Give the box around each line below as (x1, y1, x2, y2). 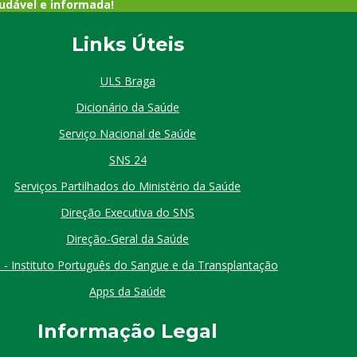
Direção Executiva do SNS (61, 205, 194, 221)
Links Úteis (71, 33, 184, 57)
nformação (44, 320, 161, 343)
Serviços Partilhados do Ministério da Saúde (14, 178, 241, 194)
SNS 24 (108, 152, 147, 168)
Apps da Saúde (89, 284, 166, 300)
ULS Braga (100, 73, 155, 89)
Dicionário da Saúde (76, 100, 179, 116)
